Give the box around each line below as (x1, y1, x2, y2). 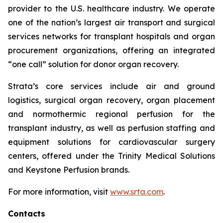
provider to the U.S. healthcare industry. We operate (8, 3, 215, 13)
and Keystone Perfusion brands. (8, 165, 129, 175)
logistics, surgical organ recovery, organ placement (8, 95, 215, 105)
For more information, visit (8, 187, 110, 197)
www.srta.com (110, 187, 163, 197)
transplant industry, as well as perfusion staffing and (8, 123, 215, 133)
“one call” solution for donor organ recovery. (8, 59, 179, 69)
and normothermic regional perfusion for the (8, 109, 215, 119)
